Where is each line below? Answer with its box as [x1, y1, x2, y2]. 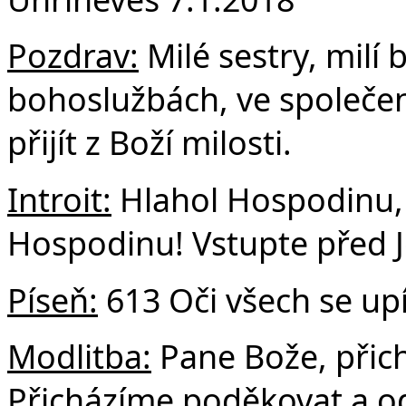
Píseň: [7, 277, 98, 322]
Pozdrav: [7, 34, 139, 78]
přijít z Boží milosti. [7, 121, 292, 165]
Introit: [7, 177, 111, 221]
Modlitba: [7, 334, 151, 379]
